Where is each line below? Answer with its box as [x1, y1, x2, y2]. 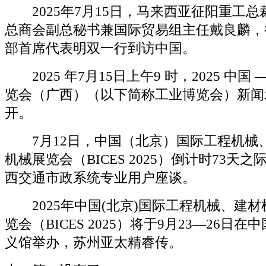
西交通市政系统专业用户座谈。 [5, 170, 196, 185]
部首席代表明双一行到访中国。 [5, 41, 196, 56]
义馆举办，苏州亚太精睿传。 [5, 235, 182, 250]
